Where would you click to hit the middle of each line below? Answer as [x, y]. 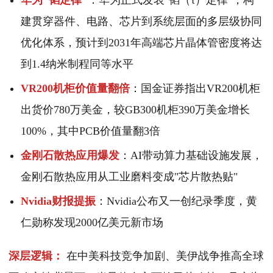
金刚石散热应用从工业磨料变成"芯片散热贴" [129, 177]
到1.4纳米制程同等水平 [77, 64]
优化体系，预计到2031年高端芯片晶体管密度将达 [141, 43]
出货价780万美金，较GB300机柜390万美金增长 [135, 110]
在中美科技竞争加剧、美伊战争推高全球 [164, 256]
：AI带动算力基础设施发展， [191, 156]
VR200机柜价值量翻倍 [75, 89]
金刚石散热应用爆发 [70, 156]
